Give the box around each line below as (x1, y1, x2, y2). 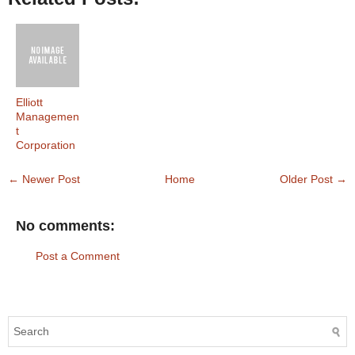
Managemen (16, 109, 79, 123)
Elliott (16, 95, 43, 109)
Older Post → (280, 172, 347, 185)
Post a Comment (36, 250, 120, 263)
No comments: (16, 218, 115, 235)
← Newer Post (8, 172, 80, 185)
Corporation (16, 138, 75, 151)
